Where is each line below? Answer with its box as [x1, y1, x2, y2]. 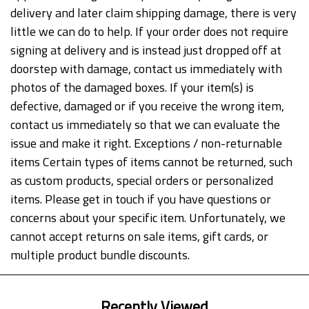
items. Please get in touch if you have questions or [10, 190, 271, 209]
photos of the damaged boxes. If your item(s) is [10, 78, 254, 97]
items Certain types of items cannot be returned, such [10, 152, 292, 172]
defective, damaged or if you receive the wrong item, [10, 97, 284, 116]
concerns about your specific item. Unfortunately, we [10, 208, 286, 228]
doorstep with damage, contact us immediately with [10, 59, 282, 79]
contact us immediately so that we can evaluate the [10, 115, 280, 134]
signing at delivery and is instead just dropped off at [10, 41, 281, 60]
